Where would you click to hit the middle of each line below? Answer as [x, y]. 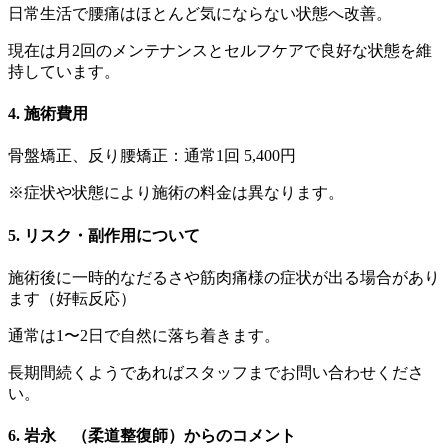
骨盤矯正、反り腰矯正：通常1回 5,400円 [152, 156]
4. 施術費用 [48, 114]
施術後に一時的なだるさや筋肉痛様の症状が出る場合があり [224, 277]
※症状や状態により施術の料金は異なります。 [176, 193]
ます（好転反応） [72, 298]
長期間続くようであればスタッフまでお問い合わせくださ [216, 372]
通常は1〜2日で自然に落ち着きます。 [144, 335]
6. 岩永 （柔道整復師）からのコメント [152, 436]
